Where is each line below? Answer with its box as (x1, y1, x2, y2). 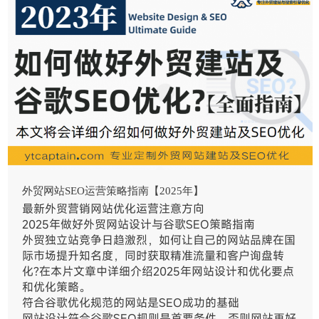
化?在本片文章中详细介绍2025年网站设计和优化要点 (22, 263, 295, 279)
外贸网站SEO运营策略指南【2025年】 (22, 184, 204, 197)
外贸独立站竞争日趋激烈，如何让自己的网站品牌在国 (22, 231, 296, 248)
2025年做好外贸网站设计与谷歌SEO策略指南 (22, 216, 256, 232)
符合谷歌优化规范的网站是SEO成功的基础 (22, 294, 240, 310)
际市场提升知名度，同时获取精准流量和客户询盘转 (22, 247, 285, 263)
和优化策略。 (22, 278, 91, 295)
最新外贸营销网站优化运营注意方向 (22, 200, 205, 216)
